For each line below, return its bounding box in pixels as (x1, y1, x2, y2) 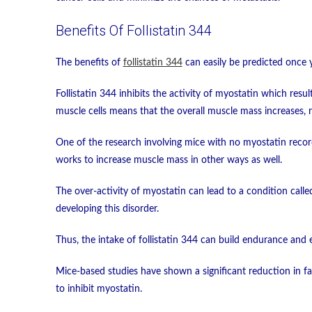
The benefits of (55, 58, 123, 68)
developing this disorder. (55, 204, 159, 214)
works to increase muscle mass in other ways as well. (55, 155, 282, 166)
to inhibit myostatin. (55, 284, 142, 295)
